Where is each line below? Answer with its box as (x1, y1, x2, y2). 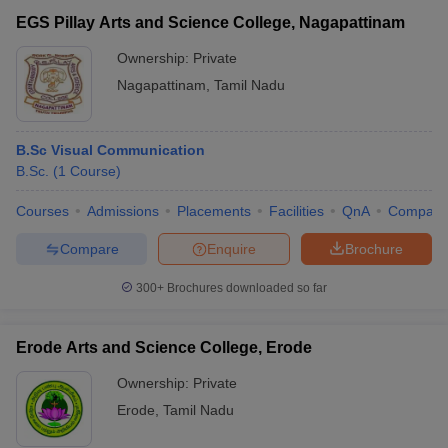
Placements (177, 203, 251, 219)
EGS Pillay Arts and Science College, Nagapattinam (16, 14, 405, 31)
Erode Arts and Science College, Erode (16, 339, 312, 356)
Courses (16, 203, 69, 219)
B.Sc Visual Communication (16, 142, 205, 158)
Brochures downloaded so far (164, 281, 327, 295)
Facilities (269, 203, 324, 219)
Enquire (207, 240, 256, 257)
